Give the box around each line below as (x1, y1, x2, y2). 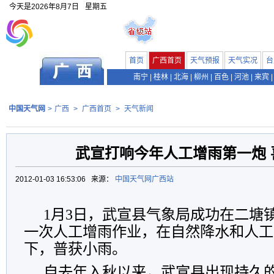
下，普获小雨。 (24, 240, 127, 257)
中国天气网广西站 (115, 175, 174, 183)
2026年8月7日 (31, 2, 79, 11)
